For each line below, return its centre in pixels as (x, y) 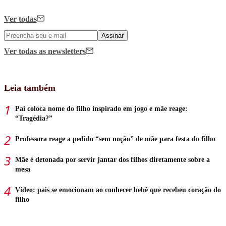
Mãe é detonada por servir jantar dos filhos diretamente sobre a (112, 159)
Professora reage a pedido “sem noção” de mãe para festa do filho (115, 139)
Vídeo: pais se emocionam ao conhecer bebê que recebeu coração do (118, 190)
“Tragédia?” (34, 118)
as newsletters (62, 51)
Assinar (112, 35)
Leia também (30, 88)
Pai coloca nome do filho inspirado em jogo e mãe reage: (101, 108)
